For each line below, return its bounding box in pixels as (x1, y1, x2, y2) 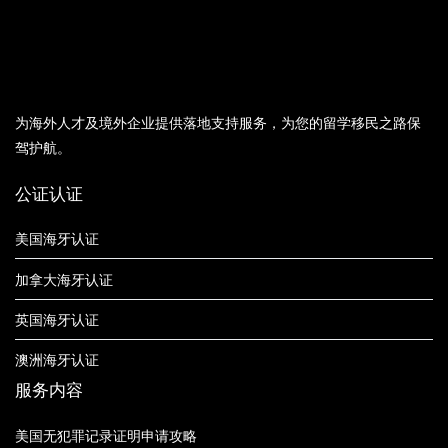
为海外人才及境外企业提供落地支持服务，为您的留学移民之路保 (15, 113, 421, 131)
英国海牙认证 (15, 310, 99, 328)
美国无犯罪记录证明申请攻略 (15, 427, 197, 445)
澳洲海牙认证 (15, 351, 99, 369)
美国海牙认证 (15, 230, 99, 248)
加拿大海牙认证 (15, 270, 113, 288)
